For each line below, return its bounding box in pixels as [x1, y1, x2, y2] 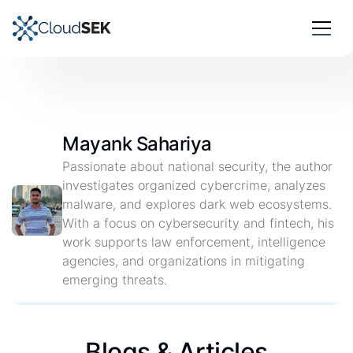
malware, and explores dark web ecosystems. [62, 196, 332, 212]
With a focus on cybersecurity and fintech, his [62, 215, 334, 231]
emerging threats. [62, 272, 167, 288]
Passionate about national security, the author [62, 158, 333, 174]
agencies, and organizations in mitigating [62, 253, 305, 269]
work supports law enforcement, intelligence [62, 234, 325, 250]
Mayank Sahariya [62, 132, 212, 155]
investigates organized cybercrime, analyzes [62, 177, 325, 193]
